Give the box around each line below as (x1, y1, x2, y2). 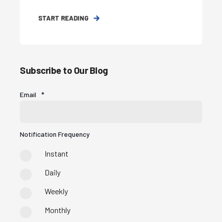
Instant (45, 148, 68, 158)
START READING (38, 14, 89, 22)
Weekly (45, 186, 68, 196)
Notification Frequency (20, 129, 90, 138)
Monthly (45, 205, 70, 215)
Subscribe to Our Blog (20, 64, 108, 76)
